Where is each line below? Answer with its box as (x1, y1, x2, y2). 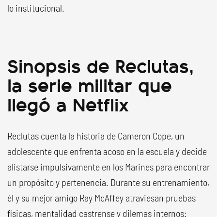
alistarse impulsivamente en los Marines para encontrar (7, 161, 210, 172)
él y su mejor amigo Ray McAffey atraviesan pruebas (7, 192, 196, 203)
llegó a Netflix (7, 90, 129, 117)
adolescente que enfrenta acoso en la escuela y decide (7, 145, 207, 157)
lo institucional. (7, 2, 64, 14)
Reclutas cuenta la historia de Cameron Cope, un (7, 130, 185, 141)
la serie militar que (7, 70, 172, 98)
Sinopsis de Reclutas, (7, 51, 194, 78)
